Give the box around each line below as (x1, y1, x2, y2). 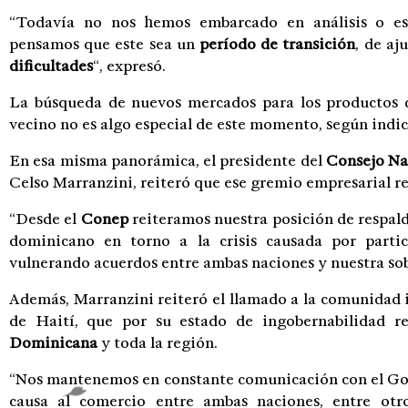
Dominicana (9, 333, 97, 352)
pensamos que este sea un (9, 35, 199, 54)
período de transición (199, 35, 356, 54)
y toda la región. (97, 333, 218, 352)
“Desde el (9, 209, 81, 229)
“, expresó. (93, 56, 166, 76)
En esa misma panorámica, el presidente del (9, 151, 326, 170)
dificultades (9, 56, 93, 76)
